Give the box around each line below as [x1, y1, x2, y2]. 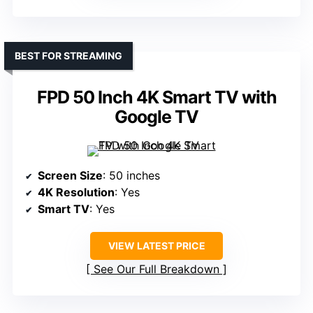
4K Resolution [38, 185, 115, 200]
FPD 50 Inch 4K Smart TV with [36, 87, 277, 108]
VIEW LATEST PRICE [108, 240, 205, 252]
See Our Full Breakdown [94, 262, 219, 277]
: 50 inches [103, 168, 160, 183]
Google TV [115, 106, 198, 128]
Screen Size [38, 168, 103, 183]
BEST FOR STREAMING [15, 50, 122, 62]
